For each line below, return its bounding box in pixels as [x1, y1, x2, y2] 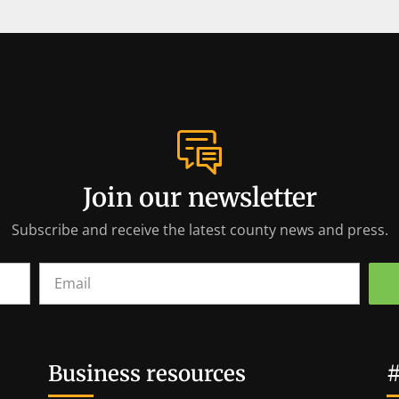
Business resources [47, 360, 246, 388]
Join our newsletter [82, 182, 317, 215]
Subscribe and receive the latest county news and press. [11, 220, 388, 240]
